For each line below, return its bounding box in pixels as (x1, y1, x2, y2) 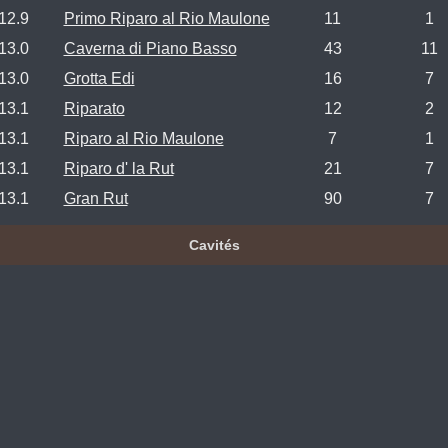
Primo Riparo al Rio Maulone (63, 9, 270, 27)
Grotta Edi (63, 69, 135, 87)
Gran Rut (63, 189, 128, 207)
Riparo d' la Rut (63, 159, 174, 177)
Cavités (189, 236, 241, 253)
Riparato (63, 99, 125, 117)
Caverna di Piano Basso (63, 39, 237, 57)
